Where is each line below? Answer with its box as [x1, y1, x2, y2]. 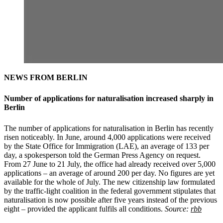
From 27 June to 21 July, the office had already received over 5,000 [4, 159, 216, 168]
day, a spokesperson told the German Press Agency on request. [4, 150, 201, 159]
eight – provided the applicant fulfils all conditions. [4, 204, 165, 213]
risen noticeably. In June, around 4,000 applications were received [4, 132, 211, 141]
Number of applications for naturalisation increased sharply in [4, 94, 214, 103]
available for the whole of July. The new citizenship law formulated [4, 177, 215, 186]
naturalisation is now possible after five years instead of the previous [4, 195, 217, 204]
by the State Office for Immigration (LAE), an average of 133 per [4, 141, 209, 150]
